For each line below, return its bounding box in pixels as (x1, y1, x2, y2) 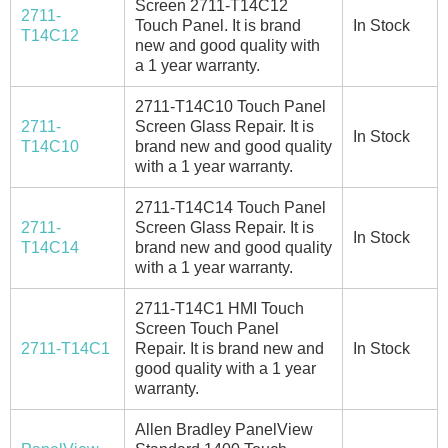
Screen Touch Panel (135, 319, 279, 337)
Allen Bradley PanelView (135, 420, 313, 438)
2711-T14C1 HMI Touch (135, 299, 304, 317)
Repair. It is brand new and (135, 339, 324, 357)
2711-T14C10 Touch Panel (135, 97, 326, 115)
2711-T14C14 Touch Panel (135, 198, 326, 216)
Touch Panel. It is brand (135, 16, 301, 34)
